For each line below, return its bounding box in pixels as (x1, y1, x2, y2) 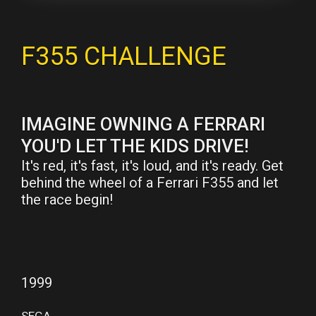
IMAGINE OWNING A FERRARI (21, 113, 265, 135)
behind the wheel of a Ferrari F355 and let (21, 174, 279, 191)
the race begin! (21, 190, 113, 208)
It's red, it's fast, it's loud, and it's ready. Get (21, 157, 284, 174)
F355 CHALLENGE (21, 42, 226, 72)
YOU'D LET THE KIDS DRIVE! (21, 135, 249, 157)
